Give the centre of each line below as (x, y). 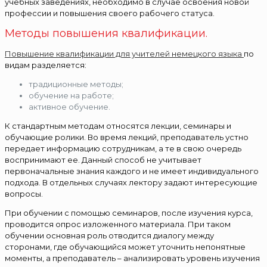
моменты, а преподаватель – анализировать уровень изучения (132, 258)
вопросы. (24, 193)
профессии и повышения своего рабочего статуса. (110, 13)
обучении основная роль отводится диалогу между (109, 235)
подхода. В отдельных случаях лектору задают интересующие (131, 182)
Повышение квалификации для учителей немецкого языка (124, 53)
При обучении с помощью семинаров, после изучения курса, (129, 212)
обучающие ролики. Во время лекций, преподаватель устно (127, 137)
